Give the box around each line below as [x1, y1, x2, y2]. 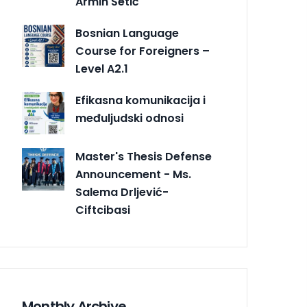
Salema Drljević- [75, 184, 169, 201]
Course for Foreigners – [75, 43, 210, 60]
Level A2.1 [75, 61, 128, 77]
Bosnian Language [75, 25, 179, 42]
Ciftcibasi [75, 202, 130, 219]
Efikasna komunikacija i [75, 93, 206, 109]
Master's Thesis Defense [75, 149, 212, 165]
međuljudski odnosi [75, 110, 184, 127]
